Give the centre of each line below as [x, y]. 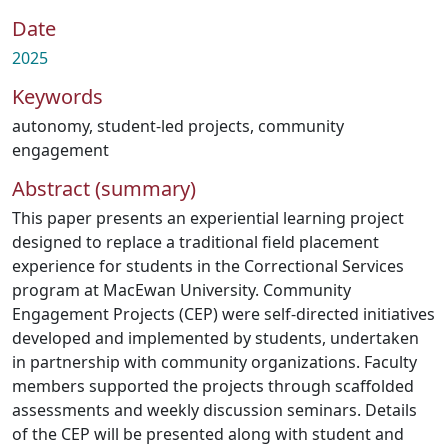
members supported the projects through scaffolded [213, 386]
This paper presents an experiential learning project [208, 218]
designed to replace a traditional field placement [195, 242]
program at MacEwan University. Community [181, 290]
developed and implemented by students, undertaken [215, 338]
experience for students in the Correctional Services [208, 266]
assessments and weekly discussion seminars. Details [214, 410]
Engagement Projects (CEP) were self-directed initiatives [223, 314]
